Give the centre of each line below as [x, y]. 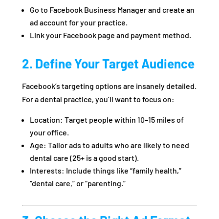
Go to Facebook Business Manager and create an [112, 10]
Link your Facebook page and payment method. [110, 35]
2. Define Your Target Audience [108, 64]
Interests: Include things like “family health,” [105, 171]
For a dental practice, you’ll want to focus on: [98, 99]
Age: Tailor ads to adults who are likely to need [109, 145]
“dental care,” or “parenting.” [77, 183]
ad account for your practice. [78, 22]
